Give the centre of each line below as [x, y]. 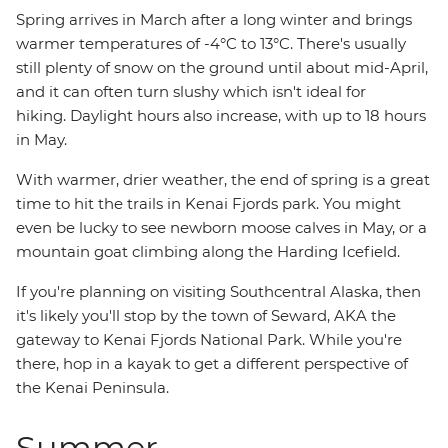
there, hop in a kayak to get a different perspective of [212, 363]
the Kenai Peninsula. [92, 387]
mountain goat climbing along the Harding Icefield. [208, 251]
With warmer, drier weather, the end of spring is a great [223, 179]
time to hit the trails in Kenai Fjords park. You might [208, 203]
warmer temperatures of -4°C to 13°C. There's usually [211, 43]
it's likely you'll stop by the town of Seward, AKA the [206, 315]
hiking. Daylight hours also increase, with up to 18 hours [221, 115]
